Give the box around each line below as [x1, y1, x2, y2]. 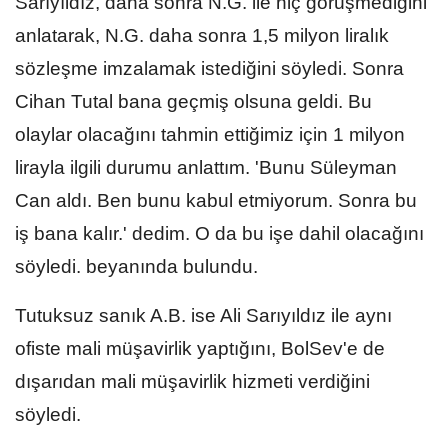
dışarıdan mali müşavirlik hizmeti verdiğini [15, 370, 370, 392]
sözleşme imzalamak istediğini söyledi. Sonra [15, 57, 404, 79]
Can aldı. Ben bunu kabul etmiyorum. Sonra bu [15, 189, 417, 211]
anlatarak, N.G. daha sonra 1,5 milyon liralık [15, 24, 389, 46]
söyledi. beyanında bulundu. [15, 255, 258, 277]
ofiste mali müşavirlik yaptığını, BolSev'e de [15, 337, 385, 359]
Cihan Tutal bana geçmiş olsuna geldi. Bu [15, 90, 372, 112]
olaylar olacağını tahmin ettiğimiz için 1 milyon [15, 123, 405, 145]
